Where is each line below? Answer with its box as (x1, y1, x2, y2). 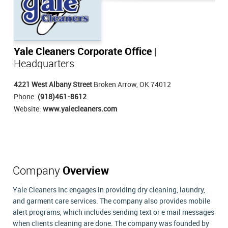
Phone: (14, 93, 38, 101)
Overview (63, 165, 109, 178)
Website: (14, 105, 43, 113)
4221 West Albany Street (14, 81, 92, 89)
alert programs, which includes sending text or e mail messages (13, 209, 214, 217)
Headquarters (14, 59, 74, 70)
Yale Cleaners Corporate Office (14, 46, 152, 58)
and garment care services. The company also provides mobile (13, 197, 210, 206)
